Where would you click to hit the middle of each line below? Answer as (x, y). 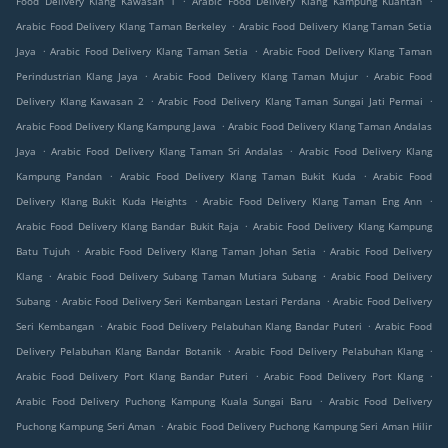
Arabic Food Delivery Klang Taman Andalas (330, 126)
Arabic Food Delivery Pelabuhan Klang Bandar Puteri (234, 326)
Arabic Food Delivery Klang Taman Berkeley (121, 26)
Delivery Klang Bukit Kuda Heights (102, 201)
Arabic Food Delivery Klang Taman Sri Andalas (167, 151)
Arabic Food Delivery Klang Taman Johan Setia (200, 251)
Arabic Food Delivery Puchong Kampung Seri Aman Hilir (300, 426)
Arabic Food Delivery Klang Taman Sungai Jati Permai (291, 101)
